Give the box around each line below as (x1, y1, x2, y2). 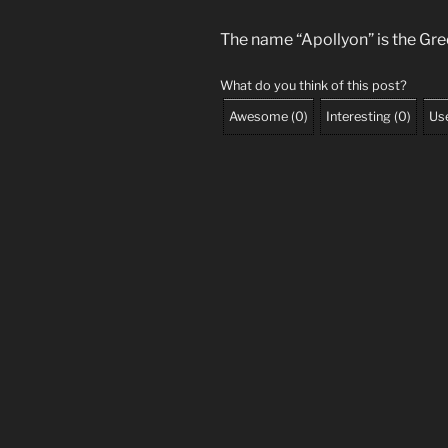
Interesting (326, 109, 391, 125)
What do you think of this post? (220, 78, 407, 94)
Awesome (229, 109, 288, 125)
